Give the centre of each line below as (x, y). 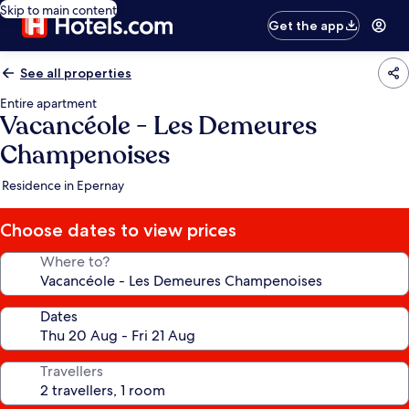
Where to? (75, 262)
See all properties (76, 73)
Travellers (72, 371)
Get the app (307, 26)
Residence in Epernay (63, 185)
